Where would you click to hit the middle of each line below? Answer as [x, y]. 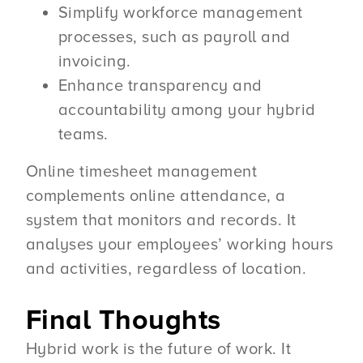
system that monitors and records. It [161, 221]
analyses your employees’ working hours [179, 245]
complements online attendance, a [156, 196]
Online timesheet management [141, 172]
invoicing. [94, 62]
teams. [83, 135]
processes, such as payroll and [174, 38]
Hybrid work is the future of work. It [158, 349]
